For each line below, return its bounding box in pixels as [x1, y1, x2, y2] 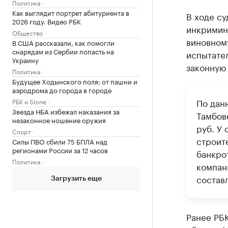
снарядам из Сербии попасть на [12, 45, 114, 56]
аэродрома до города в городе [12, 84, 111, 95]
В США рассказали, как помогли [12, 37, 115, 47]
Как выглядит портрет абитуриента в [12, 7, 129, 17]
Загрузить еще [50, 175, 102, 182]
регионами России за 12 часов [12, 144, 108, 155]
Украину [12, 54, 39, 65]
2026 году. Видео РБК [12, 15, 81, 26]
